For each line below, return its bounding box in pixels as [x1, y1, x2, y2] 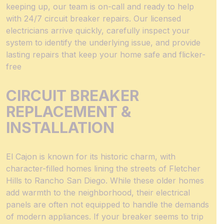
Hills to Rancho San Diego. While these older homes [6, 175, 204, 185]
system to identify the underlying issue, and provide [6, 37, 200, 47]
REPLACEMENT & [6, 102, 131, 120]
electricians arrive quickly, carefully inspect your [6, 25, 190, 35]
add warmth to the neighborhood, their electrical [6, 187, 190, 197]
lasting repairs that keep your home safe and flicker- [6, 49, 205, 59]
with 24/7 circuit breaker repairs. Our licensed [6, 13, 181, 23]
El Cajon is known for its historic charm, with [6, 151, 175, 161]
